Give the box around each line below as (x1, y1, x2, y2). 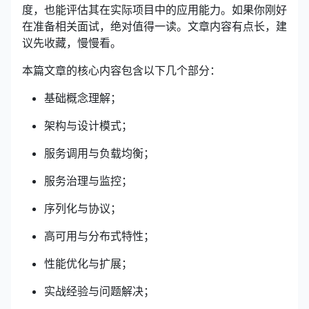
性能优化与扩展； (44, 257, 132, 270)
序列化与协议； (44, 201, 121, 215)
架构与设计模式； (44, 119, 132, 132)
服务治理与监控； (44, 174, 132, 188)
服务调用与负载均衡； (44, 146, 154, 160)
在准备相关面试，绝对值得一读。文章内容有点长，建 (22, 19, 287, 33)
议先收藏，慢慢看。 (22, 36, 121, 50)
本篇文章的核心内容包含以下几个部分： (22, 63, 221, 77)
